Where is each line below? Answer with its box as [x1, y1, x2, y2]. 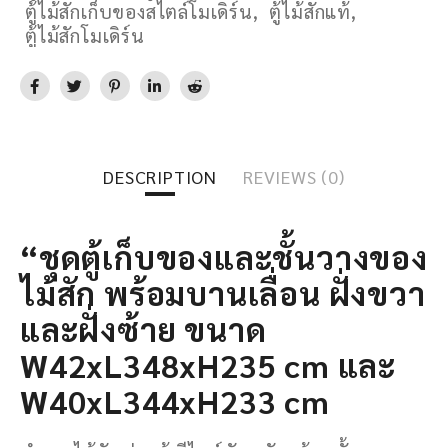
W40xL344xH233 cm [20, 379, 330, 421]
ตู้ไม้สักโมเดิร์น [25, 22, 145, 47]
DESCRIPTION [103, 164, 218, 188]
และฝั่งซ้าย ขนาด [20, 307, 267, 349]
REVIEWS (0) [242, 164, 345, 188]
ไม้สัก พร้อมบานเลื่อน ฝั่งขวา [20, 271, 426, 313]
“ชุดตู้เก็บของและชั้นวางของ [20, 235, 428, 277]
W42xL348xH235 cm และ [20, 343, 396, 385]
